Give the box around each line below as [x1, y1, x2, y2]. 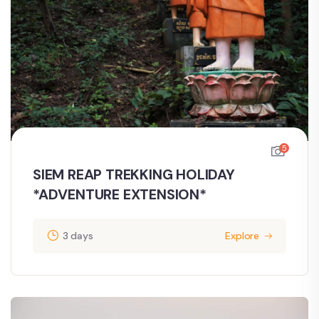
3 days [62, 229, 93, 243]
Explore [225, 229, 259, 243]
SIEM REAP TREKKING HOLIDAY [33, 165, 235, 184]
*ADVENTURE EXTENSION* [33, 185, 206, 204]
